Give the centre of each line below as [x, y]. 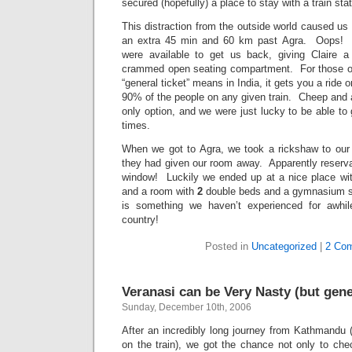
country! [140, 220]
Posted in [228, 246]
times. [136, 125]
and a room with [159, 191]
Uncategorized [284, 246]
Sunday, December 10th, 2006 [187, 307]
